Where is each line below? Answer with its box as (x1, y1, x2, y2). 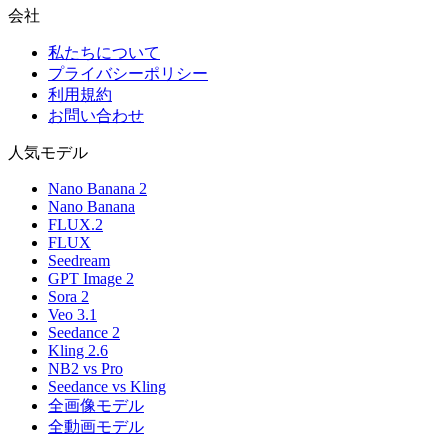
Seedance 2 (48, 324, 120, 342)
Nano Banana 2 (48, 180, 147, 198)
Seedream (48, 252, 110, 270)
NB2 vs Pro (48, 360, 123, 378)
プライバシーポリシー (48, 65, 208, 83)
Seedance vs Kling (48, 378, 166, 396)
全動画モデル (48, 418, 144, 436)
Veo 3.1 (48, 306, 97, 324)
